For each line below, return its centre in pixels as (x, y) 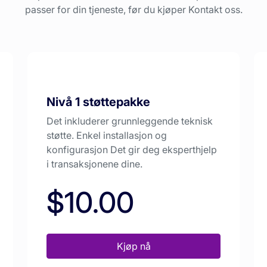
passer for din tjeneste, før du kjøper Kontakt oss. (133, 9)
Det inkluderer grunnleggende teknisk (130, 121)
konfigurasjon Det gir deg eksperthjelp (132, 150)
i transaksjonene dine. (94, 164)
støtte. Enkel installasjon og (107, 136)
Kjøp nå (133, 246)
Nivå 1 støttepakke (98, 102)
